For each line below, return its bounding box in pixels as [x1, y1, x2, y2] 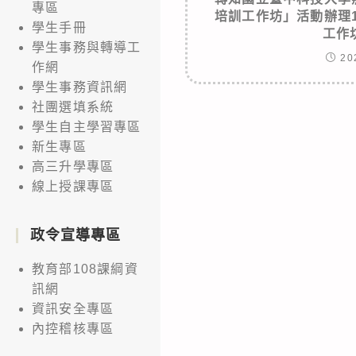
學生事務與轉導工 [32, 40, 141, 54]
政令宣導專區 [30, 226, 121, 243]
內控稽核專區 [32, 321, 114, 335]
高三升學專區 [32, 159, 114, 173]
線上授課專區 [32, 179, 114, 193]
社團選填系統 [32, 99, 114, 114]
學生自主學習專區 [32, 119, 141, 133]
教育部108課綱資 [32, 261, 138, 276]
